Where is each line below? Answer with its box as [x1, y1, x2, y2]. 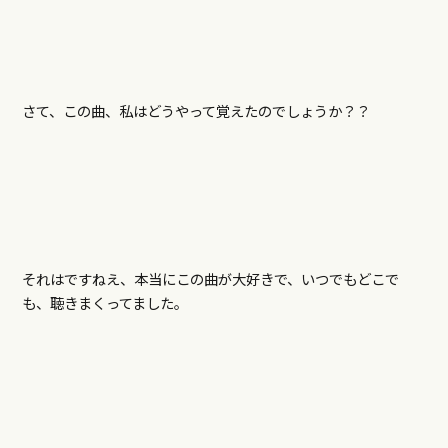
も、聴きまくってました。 [21, 292, 188, 314]
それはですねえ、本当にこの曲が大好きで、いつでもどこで [21, 268, 399, 290]
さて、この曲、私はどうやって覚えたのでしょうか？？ [21, 100, 370, 122]
